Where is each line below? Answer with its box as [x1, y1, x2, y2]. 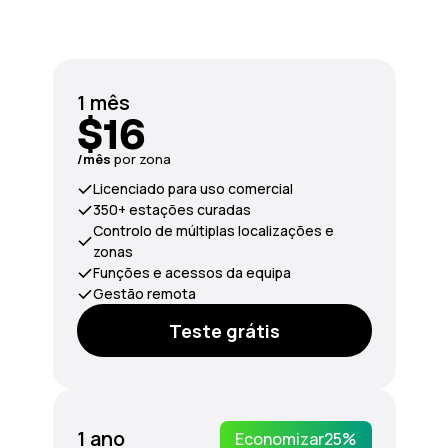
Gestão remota [92, 284, 196, 303]
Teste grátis [168, 318, 280, 343]
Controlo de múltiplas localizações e [92, 221, 334, 240]
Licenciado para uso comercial [92, 179, 293, 198]
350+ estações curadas [92, 200, 251, 219]
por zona [113, 150, 171, 168]
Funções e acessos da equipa [92, 263, 291, 282]
